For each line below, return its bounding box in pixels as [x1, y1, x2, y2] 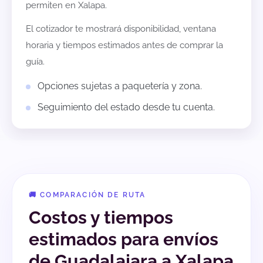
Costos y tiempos [29, 207, 173, 228]
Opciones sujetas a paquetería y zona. [38, 80, 202, 92]
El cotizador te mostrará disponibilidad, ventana [26, 23, 216, 35]
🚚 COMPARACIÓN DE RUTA [29, 191, 146, 200]
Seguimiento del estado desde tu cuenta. [38, 102, 215, 113]
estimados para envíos [29, 229, 218, 250]
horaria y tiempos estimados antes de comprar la [26, 40, 223, 51]
